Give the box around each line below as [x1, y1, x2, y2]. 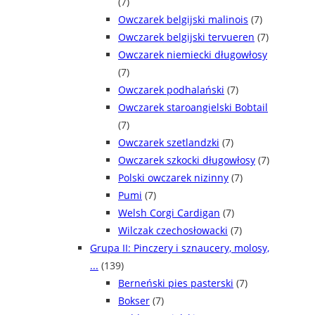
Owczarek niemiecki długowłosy [118, 48, 267, 62]
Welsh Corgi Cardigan [118, 206, 220, 220]
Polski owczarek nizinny [118, 171, 229, 185]
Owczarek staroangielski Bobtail [118, 101, 268, 115]
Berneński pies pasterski [118, 276, 233, 290]
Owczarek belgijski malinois [118, 13, 248, 27]
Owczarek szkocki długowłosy [118, 153, 255, 167]
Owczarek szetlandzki [118, 136, 219, 150]
